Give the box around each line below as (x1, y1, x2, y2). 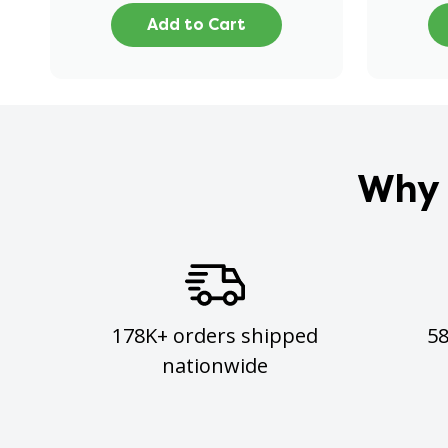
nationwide (162, 351, 269, 379)
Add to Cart (147, 13, 247, 35)
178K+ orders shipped (112, 321, 319, 349)
